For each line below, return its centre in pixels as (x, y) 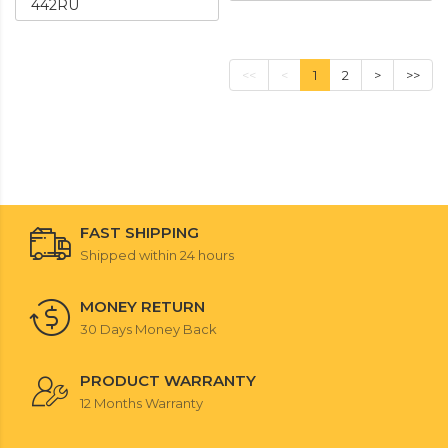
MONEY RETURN (142, 306)
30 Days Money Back (148, 329)
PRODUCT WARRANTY (168, 380)
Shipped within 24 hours (157, 255)
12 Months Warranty (141, 403)
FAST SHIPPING (139, 232)
